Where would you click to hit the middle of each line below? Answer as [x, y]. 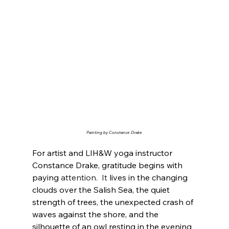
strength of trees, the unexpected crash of [113, 202]
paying [46, 177]
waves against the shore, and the [96, 214]
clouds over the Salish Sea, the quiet [102, 189]
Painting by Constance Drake [114, 132]
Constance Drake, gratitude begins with [108, 165]
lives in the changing [148, 177]
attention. [79, 177]
